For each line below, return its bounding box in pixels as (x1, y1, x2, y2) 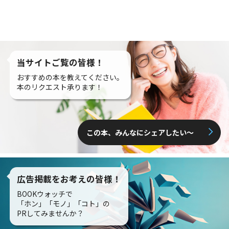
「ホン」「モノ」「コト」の (17, 198, 110, 209)
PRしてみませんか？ (17, 208, 84, 218)
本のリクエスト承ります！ (17, 81, 103, 92)
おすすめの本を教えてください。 (17, 72, 124, 82)
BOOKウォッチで (17, 188, 73, 199)
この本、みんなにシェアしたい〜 (86, 127, 194, 138)
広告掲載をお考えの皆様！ (17, 172, 122, 185)
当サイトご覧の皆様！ (17, 56, 104, 68)
